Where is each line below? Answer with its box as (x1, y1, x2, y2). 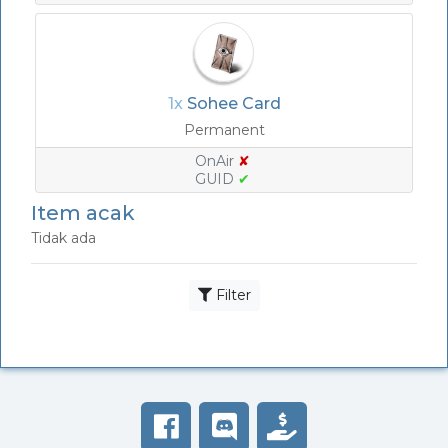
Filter (211, 286, 251, 304)
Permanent (183, 121, 265, 139)
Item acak (31, 201, 135, 225)
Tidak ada (31, 229, 96, 247)
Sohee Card (186, 94, 281, 113)
